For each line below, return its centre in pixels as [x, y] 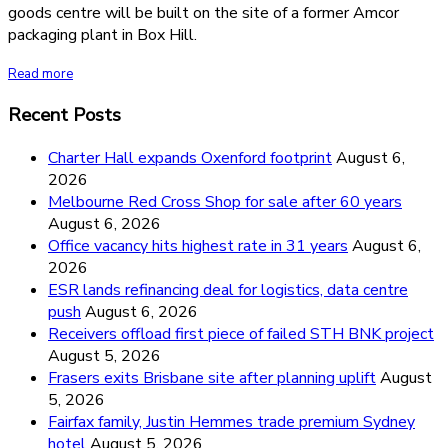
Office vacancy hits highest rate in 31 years [198, 246]
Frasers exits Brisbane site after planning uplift [212, 378]
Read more [40, 73]
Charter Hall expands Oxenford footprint [190, 158]
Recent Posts [64, 115]
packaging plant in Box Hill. [102, 34]
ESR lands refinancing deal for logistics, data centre [228, 290]
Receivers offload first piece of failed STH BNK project [241, 334]
